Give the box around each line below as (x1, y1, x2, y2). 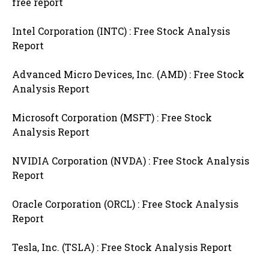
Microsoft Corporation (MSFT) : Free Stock (12, 111, 212, 124)
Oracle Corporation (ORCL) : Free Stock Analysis (12, 198, 238, 211)
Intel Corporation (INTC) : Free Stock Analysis (12, 25, 230, 38)
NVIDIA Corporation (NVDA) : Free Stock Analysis (12, 154, 249, 168)
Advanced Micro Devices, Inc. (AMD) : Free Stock (12, 68, 244, 81)
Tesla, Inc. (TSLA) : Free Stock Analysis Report (12, 241, 232, 254)
